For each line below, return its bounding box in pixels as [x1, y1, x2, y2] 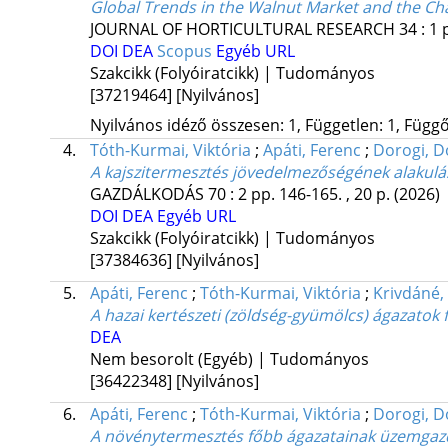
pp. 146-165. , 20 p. [250, 183, 394, 206]
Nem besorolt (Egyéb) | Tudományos [89, 348, 369, 371]
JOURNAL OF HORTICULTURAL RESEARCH [89, 18, 395, 41]
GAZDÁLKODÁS [89, 183, 204, 206]
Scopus [156, 40, 216, 63]
